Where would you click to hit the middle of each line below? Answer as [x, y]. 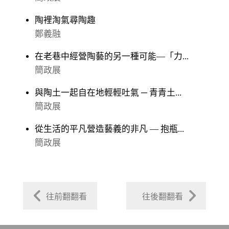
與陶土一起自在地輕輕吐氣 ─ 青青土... [108, 93]
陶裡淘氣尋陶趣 [65, 20]
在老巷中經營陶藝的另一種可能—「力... [112, 56]
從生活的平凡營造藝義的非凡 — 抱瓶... [110, 129]
